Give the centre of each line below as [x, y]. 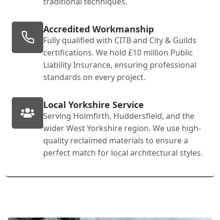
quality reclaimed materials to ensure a [116, 140]
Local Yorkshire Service [94, 104]
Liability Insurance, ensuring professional [120, 65]
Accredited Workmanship [98, 29]
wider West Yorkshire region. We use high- [122, 128]
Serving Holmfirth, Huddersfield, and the [119, 116]
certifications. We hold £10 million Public [118, 52]
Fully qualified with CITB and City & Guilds [120, 40]
